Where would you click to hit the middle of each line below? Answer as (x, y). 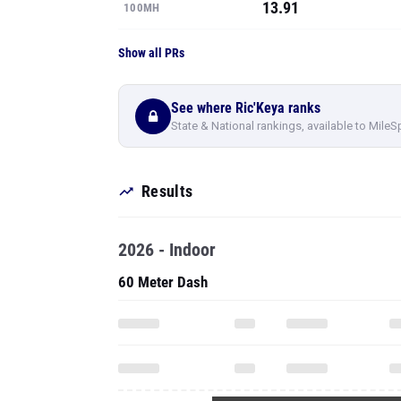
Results (167, 191)
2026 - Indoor (167, 250)
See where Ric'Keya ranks (246, 107)
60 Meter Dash (163, 282)
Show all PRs (151, 53)
